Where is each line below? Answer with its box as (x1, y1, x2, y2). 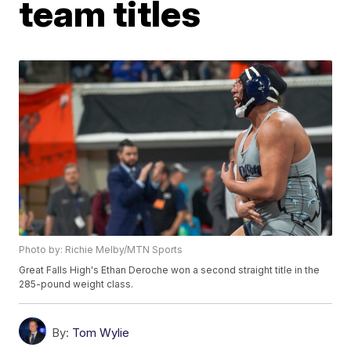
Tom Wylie (72, 325, 130, 341)
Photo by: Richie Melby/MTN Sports (19, 244, 183, 256)
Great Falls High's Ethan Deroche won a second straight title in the (19, 264, 320, 277)
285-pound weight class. (19, 278, 134, 291)
